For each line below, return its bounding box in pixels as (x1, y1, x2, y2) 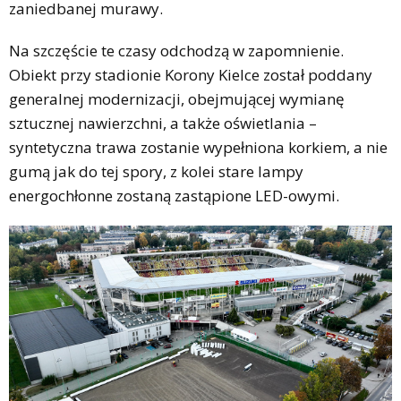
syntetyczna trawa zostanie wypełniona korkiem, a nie (9, 136, 388, 158)
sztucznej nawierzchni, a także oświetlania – (9, 112, 317, 133)
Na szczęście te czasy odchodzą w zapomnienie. (9, 39, 344, 61)
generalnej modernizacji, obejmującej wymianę (9, 88, 345, 109)
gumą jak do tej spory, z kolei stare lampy (9, 160, 303, 182)
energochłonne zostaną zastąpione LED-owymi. (9, 184, 339, 206)
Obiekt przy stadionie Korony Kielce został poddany (9, 64, 372, 85)
